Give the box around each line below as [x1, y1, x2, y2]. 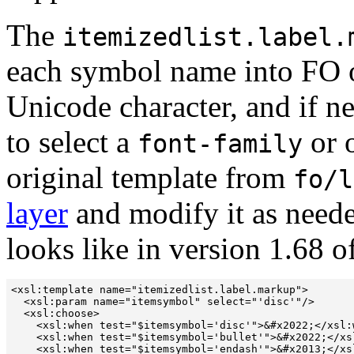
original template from [6, 160, 293, 194]
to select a [6, 124, 137, 159]
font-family [137, 129, 303, 158]
